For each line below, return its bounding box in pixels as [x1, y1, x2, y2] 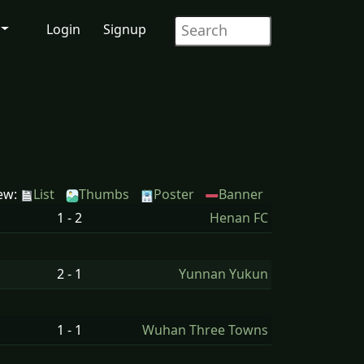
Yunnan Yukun [179, 265, 268, 283]
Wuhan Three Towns [142, 321, 268, 339]
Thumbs [79, 185, 129, 203]
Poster [154, 185, 194, 203]
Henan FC [210, 209, 268, 227]
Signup [103, 19, 146, 38]
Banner [219, 185, 263, 203]
